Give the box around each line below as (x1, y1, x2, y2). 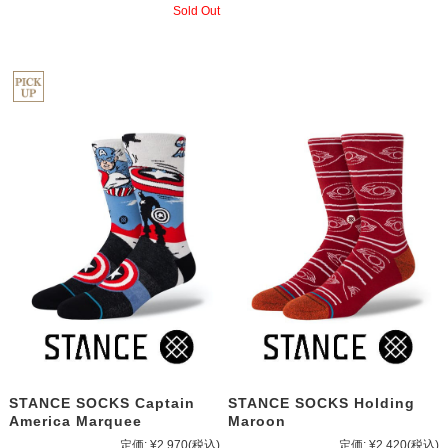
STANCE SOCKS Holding (228, 394, 416, 411)
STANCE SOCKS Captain (8, 394, 195, 411)
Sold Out (172, 4, 220, 19)
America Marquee (8, 412, 142, 429)
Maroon (228, 412, 287, 429)
